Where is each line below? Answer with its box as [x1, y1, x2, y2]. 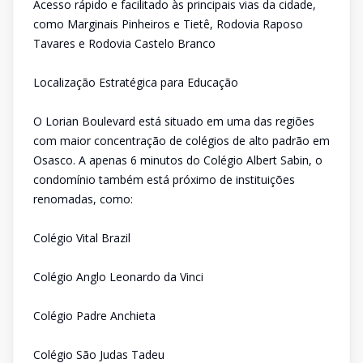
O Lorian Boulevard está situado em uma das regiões [33, 113, 314, 129]
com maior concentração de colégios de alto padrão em [33, 133, 330, 148]
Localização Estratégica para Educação [33, 75, 238, 90]
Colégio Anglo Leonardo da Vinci [33, 269, 203, 284]
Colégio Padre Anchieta [33, 308, 156, 323]
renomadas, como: [33, 191, 133, 207]
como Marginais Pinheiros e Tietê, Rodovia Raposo [33, 16, 303, 32]
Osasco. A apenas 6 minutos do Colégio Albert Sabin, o [33, 152, 322, 168]
